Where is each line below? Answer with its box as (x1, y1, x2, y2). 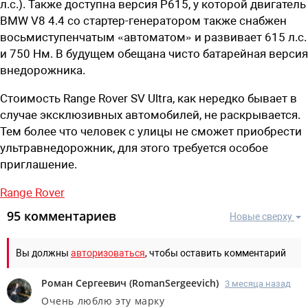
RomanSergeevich (132, 276, 216, 289)
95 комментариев (7, 207, 116, 224)
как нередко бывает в (177, 91, 297, 105)
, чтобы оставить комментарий (145, 247, 286, 258)
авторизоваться (71, 247, 145, 258)
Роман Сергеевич (41, 276, 126, 289)
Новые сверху (230, 210, 292, 222)
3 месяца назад (225, 278, 291, 289)
